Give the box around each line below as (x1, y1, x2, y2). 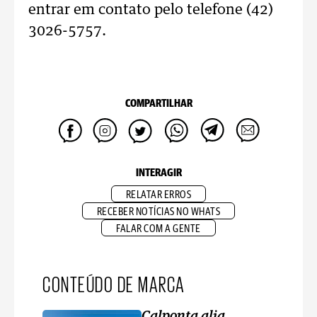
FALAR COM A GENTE (116, 224, 201, 234)
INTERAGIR (135, 168, 182, 178)
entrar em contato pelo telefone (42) (28, 3, 273, 17)
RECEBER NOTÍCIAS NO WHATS (96, 207, 221, 217)
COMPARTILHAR (125, 98, 192, 109)
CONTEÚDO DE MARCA (42, 272, 185, 294)
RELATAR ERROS (125, 190, 192, 200)
